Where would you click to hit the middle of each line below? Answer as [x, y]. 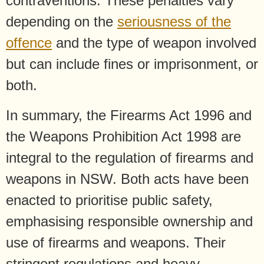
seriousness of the [174, 22]
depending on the [62, 22]
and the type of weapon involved [154, 43]
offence [29, 43]
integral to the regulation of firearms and [130, 157]
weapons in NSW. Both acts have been [127, 179]
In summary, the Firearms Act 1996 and [129, 115]
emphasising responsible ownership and [129, 221]
